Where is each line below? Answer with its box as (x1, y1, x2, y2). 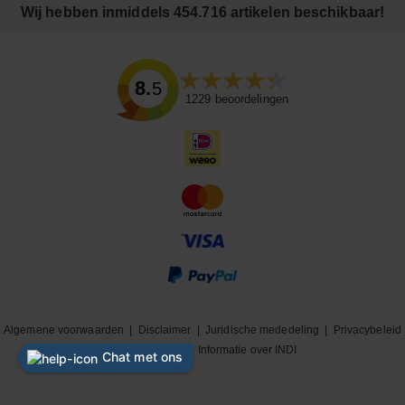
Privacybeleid (333, 324, 401, 337)
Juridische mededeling (205, 324, 320, 337)
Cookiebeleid (116, 344, 184, 357)
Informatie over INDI (197, 344, 297, 357)
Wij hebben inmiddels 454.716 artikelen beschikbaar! (20, 5, 385, 20)
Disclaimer (137, 324, 192, 337)
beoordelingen (211, 92, 288, 107)
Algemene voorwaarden (4, 324, 125, 337)
